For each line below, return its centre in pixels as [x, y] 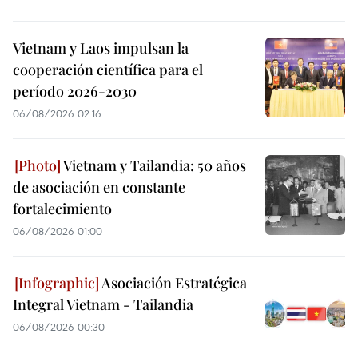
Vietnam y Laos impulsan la [101, 48]
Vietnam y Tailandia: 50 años [153, 166]
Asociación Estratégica [173, 283]
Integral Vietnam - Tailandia [103, 305]
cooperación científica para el [108, 70]
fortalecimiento [62, 209]
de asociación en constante [99, 187]
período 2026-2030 [75, 91]
